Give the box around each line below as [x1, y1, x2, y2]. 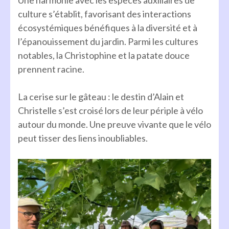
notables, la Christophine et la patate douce [18, 49, 190, 61]
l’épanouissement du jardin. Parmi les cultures [18, 35, 198, 47]
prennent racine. [18, 63, 84, 75]
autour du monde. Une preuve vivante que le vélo [18, 118, 211, 130]
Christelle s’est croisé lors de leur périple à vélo [18, 104, 203, 116]
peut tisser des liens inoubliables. [18, 132, 148, 144]
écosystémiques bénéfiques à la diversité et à [18, 21, 197, 33]
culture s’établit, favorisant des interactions [18, 8, 191, 19]
